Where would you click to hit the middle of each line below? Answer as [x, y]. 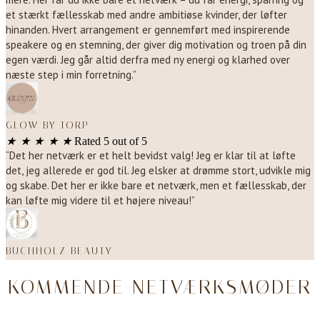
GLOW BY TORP [47, 126]
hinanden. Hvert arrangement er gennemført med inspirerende [148, 30]
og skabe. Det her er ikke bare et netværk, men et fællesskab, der [156, 186]
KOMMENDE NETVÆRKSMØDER [160, 286]
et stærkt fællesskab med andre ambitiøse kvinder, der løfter [146, 15]
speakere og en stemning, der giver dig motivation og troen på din [156, 45]
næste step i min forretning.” [71, 75]
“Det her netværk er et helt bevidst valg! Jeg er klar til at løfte [151, 156]
